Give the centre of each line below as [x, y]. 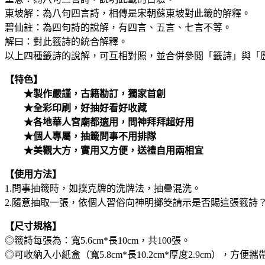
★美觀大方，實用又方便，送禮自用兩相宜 [104, 151]
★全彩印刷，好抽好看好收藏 [76, 108]
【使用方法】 [33, 174]
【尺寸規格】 [33, 227]
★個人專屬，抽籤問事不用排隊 [80, 137]
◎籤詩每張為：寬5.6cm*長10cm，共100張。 [98, 241]
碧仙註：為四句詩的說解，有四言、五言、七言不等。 [118, 28]
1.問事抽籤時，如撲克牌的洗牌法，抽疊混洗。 [103, 189]
